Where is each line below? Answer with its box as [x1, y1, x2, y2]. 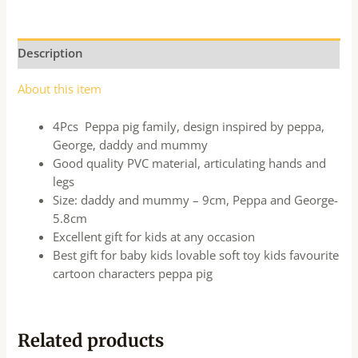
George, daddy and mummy [53, 136, 209, 153]
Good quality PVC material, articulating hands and [53, 154, 327, 171]
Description [18, 45, 84, 62]
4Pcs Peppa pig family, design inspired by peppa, [53, 117, 325, 134]
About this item [18, 81, 102, 97]
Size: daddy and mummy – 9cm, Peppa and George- [53, 191, 339, 208]
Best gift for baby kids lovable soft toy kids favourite [53, 246, 340, 263]
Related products [18, 329, 165, 352]
